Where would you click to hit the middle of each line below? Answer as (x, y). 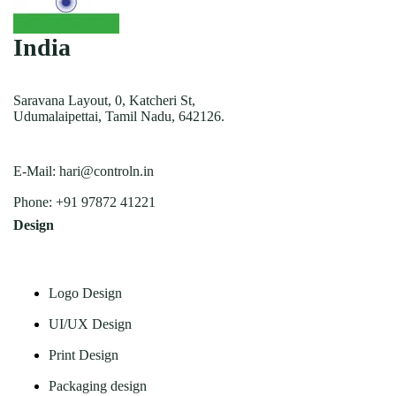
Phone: (35, 202)
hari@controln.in (107, 171)
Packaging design (98, 385)
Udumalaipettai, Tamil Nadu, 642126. (119, 116)
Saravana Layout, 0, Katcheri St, (105, 100)
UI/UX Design (91, 324)
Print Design (84, 354)
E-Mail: (37, 171)
